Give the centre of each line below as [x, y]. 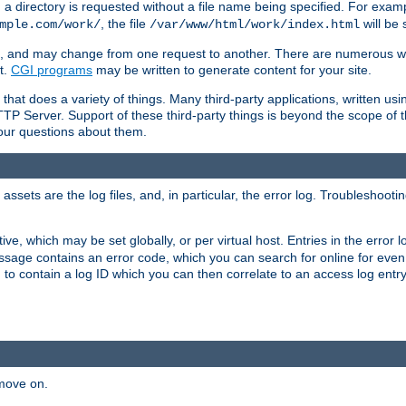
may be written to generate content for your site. [232, 69]
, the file [125, 23]
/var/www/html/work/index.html [255, 24]
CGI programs [52, 69]
